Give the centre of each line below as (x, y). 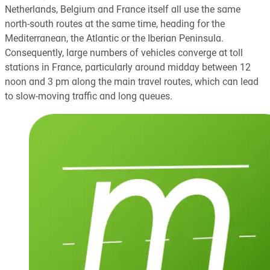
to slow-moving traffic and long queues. (89, 97)
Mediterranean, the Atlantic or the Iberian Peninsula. (114, 39)
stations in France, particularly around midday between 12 (128, 68)
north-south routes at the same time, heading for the (115, 24)
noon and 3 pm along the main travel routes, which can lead (132, 82)
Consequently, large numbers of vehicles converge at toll (124, 53)
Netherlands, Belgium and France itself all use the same (123, 10)
